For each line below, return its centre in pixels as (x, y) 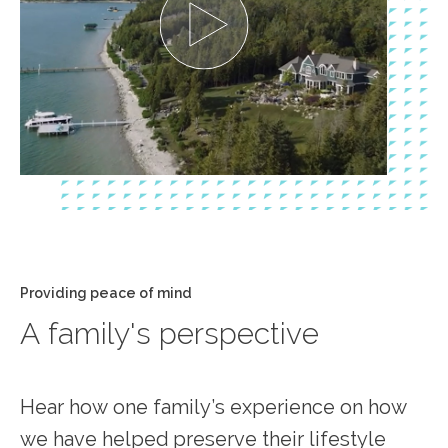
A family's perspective (169, 333)
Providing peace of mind (106, 292)
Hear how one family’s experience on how (213, 406)
